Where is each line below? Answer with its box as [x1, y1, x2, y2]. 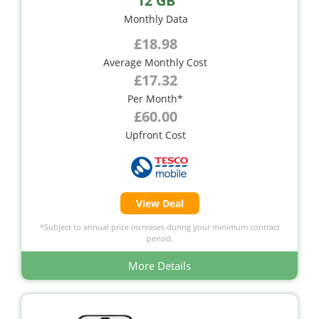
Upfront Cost [125, 128, 186, 142]
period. [146, 233, 173, 244]
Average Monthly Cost [103, 56, 207, 70]
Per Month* [127, 92, 183, 106]
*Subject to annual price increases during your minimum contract [39, 221, 280, 233]
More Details [128, 258, 191, 273]
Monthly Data [124, 12, 188, 26]
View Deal [135, 197, 184, 211]
